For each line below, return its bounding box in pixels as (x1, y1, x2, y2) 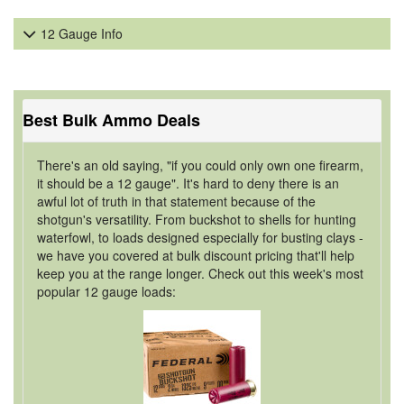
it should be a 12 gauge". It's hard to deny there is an (37, 174, 339, 192)
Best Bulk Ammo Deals (23, 108, 200, 132)
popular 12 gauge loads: (37, 282, 176, 300)
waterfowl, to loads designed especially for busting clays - (37, 228, 363, 246)
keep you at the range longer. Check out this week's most (37, 264, 363, 282)
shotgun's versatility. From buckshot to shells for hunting (37, 210, 356, 228)
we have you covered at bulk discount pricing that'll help (37, 246, 354, 264)
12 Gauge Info (41, 24, 123, 42)
